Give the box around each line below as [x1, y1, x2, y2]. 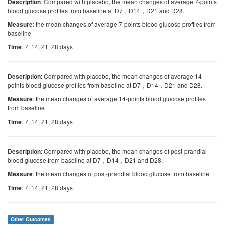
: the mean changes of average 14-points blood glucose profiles [33, 94, 206, 103]
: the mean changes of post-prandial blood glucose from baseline [33, 169, 209, 178]
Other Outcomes [11, 216, 51, 223]
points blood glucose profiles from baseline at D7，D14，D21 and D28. [8, 81, 202, 89]
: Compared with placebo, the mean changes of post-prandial [41, 147, 207, 155]
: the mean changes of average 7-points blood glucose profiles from [33, 20, 216, 28]
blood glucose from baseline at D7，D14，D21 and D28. [8, 156, 163, 164]
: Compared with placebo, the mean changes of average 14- [41, 72, 204, 80]
